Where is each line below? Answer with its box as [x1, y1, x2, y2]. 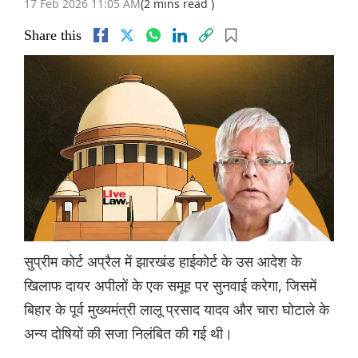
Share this [24, 27, 82, 44]
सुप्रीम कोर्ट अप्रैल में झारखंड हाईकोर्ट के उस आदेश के [24, 252, 301, 272]
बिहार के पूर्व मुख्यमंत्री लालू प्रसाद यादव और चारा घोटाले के [24, 300, 329, 320]
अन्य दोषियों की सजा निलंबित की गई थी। [24, 324, 233, 344]
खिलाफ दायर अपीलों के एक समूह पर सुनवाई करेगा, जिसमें [24, 276, 316, 296]
